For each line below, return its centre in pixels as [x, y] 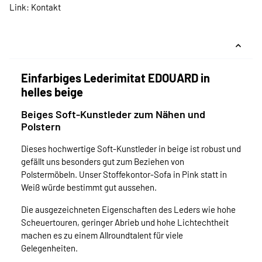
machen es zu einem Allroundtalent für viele [102, 235]
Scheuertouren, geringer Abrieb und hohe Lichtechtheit [125, 223]
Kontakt [46, 7]
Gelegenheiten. [49, 248]
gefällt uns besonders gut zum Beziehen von [103, 162]
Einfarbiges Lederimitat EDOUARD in [116, 78]
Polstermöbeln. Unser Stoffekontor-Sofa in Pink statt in [124, 175]
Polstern [41, 127]
